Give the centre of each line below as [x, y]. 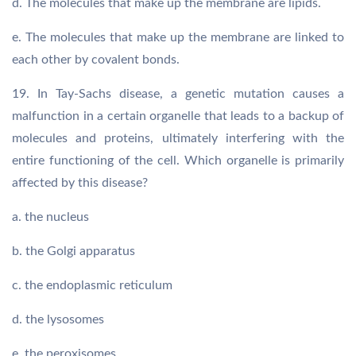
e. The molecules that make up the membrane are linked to [178, 37]
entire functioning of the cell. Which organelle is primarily [178, 161]
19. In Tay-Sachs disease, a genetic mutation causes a [178, 94]
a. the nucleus [50, 217]
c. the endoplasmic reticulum [92, 285]
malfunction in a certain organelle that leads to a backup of [178, 116]
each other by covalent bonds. [96, 60]
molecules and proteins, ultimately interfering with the [178, 138]
